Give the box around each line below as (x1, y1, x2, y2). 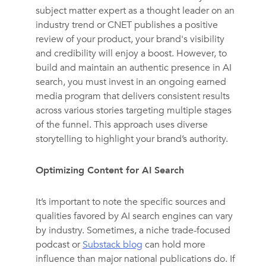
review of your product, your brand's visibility (35, 33, 224, 46)
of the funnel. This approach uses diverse (35, 118, 208, 132)
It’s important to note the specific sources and (35, 195, 226, 209)
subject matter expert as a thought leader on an (35, 4, 235, 18)
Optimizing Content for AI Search (35, 164, 184, 178)
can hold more (142, 238, 205, 252)
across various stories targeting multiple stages (35, 104, 232, 118)
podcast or (35, 238, 83, 252)
